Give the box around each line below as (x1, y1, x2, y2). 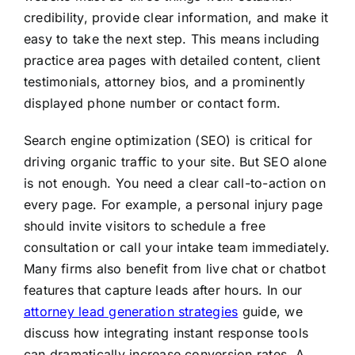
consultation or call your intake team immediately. (23, 239, 330, 256)
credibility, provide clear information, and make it (23, 10, 329, 26)
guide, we (238, 303, 303, 320)
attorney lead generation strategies (23, 303, 239, 320)
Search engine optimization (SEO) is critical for (23, 132, 313, 149)
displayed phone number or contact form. (23, 95, 281, 112)
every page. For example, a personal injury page (23, 197, 323, 213)
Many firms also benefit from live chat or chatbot (23, 261, 326, 277)
